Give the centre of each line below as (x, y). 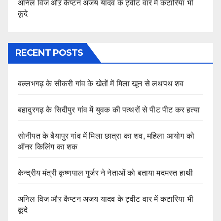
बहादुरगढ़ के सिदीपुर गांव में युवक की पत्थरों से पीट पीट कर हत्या (109, 110)
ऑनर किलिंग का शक (48, 147)
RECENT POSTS (49, 53)
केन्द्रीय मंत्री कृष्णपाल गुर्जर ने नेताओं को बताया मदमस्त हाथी (105, 173)
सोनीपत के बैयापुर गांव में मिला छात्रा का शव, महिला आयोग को (106, 136)
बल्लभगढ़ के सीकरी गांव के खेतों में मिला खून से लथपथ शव (101, 84)
